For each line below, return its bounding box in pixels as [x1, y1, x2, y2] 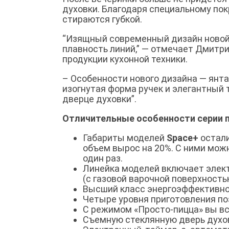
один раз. [83, 152, 123, 164]
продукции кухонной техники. [62, 53, 190, 64]
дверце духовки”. [62, 93, 136, 104]
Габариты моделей [83, 132, 167, 143]
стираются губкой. [62, 13, 142, 25]
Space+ [167, 132, 198, 143]
